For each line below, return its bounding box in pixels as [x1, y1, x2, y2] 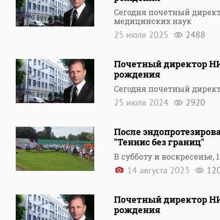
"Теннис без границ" [114, 136, 204, 148]
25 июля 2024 [114, 97, 171, 108]
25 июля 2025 [114, 29, 171, 40]
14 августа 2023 [125, 165, 192, 176]
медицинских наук [114, 16, 192, 26]
